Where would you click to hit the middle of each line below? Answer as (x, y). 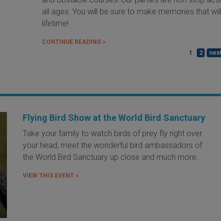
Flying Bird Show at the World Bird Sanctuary (114, 117)
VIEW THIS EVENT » (50, 175)
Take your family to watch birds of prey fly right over (112, 133)
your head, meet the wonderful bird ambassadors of (112, 145)
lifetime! (56, 23)
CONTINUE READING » (74, 42)
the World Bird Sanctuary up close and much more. (110, 157)
